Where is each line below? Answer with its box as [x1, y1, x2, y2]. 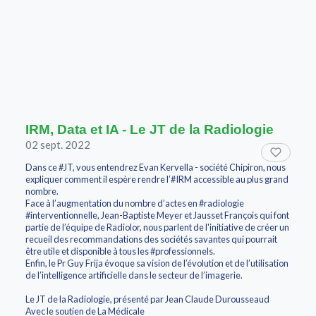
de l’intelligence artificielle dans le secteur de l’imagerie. [25, 269, 243, 281]
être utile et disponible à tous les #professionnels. [25, 245, 215, 257]
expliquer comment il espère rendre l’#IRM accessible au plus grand [25, 174, 288, 186]
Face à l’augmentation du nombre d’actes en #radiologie [25, 197, 244, 209]
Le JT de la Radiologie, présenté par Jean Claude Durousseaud [25, 293, 269, 305]
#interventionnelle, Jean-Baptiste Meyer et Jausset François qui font [25, 209, 289, 221]
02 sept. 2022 [25, 138, 90, 152]
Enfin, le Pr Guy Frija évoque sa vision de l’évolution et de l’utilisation [25, 257, 288, 269]
